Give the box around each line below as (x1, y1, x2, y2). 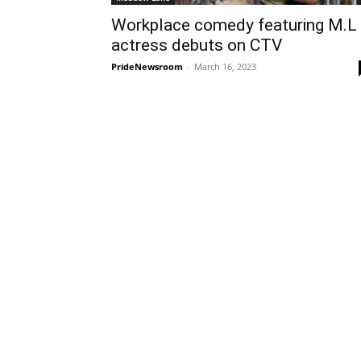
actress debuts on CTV (111, 35, 282, 56)
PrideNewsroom (111, 60, 183, 73)
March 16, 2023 (194, 60, 256, 73)
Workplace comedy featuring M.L (111, 15, 357, 35)
